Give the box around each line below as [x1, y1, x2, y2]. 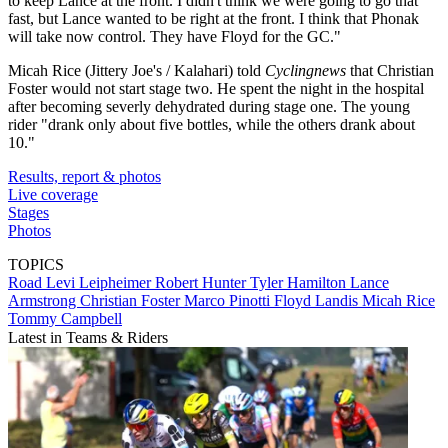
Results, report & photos [8, 167, 161, 185]
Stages [8, 203, 49, 221]
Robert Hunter [155, 273, 250, 291]
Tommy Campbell [8, 309, 122, 327]
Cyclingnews [265, 61, 346, 79]
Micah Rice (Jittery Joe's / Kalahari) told [8, 61, 265, 79]
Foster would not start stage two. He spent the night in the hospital [8, 79, 424, 97]
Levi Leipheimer [46, 273, 155, 291]
